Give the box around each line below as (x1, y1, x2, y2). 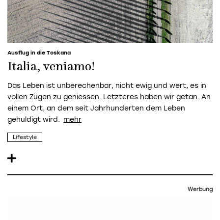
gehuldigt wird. (7, 115, 60, 124)
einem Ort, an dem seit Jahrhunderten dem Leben (7, 104, 185, 112)
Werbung (188, 186, 213, 192)
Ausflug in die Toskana (7, 49, 71, 56)
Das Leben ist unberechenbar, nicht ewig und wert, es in (7, 81, 206, 90)
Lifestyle (13, 134, 37, 141)
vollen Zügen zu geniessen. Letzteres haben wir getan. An (7, 92, 211, 101)
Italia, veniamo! (7, 60, 95, 73)
